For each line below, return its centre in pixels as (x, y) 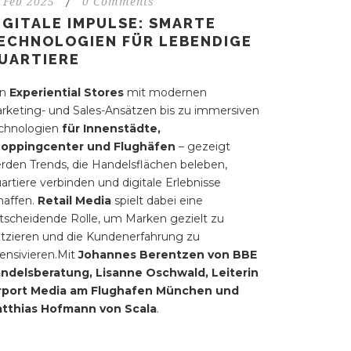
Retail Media (76, 201)
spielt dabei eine (158, 201)
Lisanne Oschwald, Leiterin (175, 273)
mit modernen (165, 93)
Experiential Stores (66, 93)
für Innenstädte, (111, 129)
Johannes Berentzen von (155, 255)
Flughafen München (153, 291)
